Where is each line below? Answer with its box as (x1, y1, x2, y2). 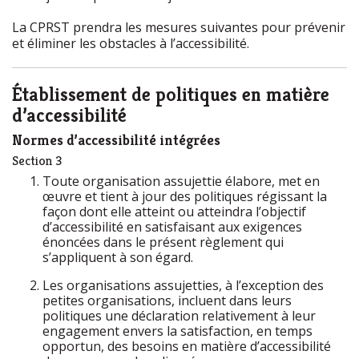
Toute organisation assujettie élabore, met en (42, 172, 320, 190)
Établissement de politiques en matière (12, 83, 329, 107)
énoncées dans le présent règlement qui (42, 233, 284, 251)
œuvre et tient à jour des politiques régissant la (42, 188, 327, 205)
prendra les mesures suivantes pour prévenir (70, 18, 345, 36)
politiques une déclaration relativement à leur (42, 307, 316, 325)
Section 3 (12, 152, 62, 169)
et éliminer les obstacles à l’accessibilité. (12, 34, 249, 52)
